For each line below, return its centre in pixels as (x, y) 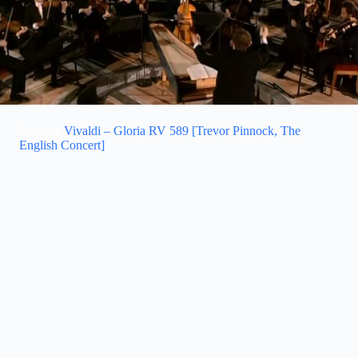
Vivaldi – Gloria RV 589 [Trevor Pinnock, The (182, 130)
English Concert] (62, 145)
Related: (42, 130)
